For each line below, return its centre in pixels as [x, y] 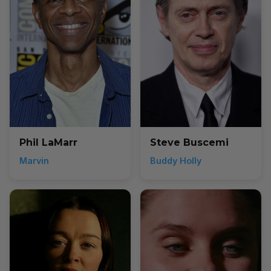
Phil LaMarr [48, 142]
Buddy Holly [176, 161]
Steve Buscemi [189, 142]
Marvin [34, 161]
